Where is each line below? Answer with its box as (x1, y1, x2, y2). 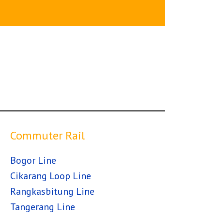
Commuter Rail (10, 128, 85, 143)
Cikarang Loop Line (10, 170, 91, 182)
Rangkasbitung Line (10, 185, 94, 198)
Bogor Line (10, 154, 56, 167)
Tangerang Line (10, 201, 75, 213)
